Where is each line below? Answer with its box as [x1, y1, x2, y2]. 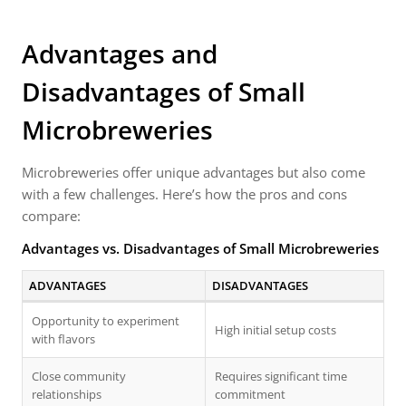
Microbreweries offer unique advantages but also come [22, 163, 365, 181]
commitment [215, 386, 285, 402]
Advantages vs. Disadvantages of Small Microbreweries [22, 239, 379, 257]
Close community [32, 368, 126, 384]
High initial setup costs [215, 322, 336, 338]
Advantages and [22, 36, 217, 71]
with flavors [32, 331, 95, 347]
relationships [32, 386, 101, 402]
